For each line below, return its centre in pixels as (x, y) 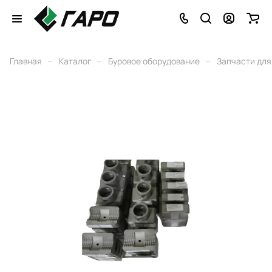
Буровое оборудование (154, 61)
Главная (26, 61)
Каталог (75, 61)
